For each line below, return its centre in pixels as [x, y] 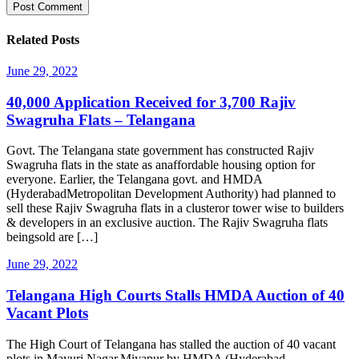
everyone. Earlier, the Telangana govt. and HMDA [134, 179]
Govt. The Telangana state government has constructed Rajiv [160, 151]
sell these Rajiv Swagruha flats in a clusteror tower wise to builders [175, 208]
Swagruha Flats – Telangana [101, 119]
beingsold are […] [52, 237]
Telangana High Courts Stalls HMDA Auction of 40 [175, 295]
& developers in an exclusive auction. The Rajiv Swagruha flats [167, 223]
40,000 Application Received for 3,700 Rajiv [151, 102]
